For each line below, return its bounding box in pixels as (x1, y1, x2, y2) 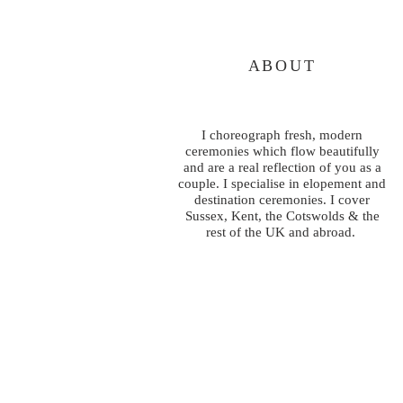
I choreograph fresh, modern (201, 127, 363, 142)
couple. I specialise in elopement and (178, 175, 386, 191)
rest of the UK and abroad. (205, 224, 359, 239)
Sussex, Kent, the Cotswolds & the (184, 208, 380, 223)
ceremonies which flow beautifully (184, 143, 380, 158)
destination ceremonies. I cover (194, 192, 370, 207)
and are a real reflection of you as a (183, 159, 381, 175)
